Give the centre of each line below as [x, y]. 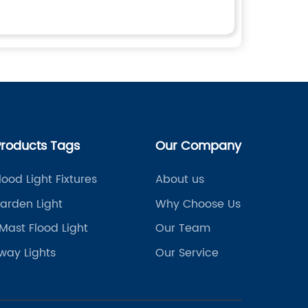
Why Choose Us [198, 204]
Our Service [187, 253]
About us [179, 179]
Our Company [198, 146]
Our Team [183, 228]
